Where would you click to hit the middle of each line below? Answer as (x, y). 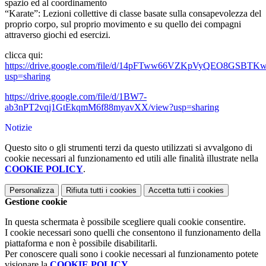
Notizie (18, 128)
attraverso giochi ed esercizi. (58, 35)
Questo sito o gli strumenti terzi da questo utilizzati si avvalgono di (129, 148)
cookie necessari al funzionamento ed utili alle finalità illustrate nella (132, 159)
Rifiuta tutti (85, 191)
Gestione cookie (36, 202)
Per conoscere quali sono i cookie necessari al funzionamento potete (132, 254)
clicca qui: (24, 55)
